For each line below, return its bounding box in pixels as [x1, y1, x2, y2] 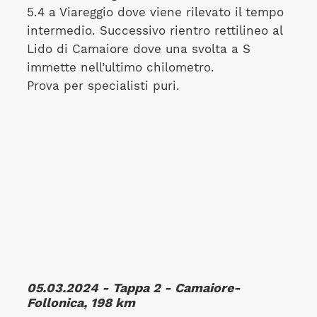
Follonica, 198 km [26, 295, 135, 311]
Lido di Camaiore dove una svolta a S [26, 42, 250, 56]
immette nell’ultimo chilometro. [26, 61, 214, 74]
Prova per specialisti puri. [26, 79, 180, 93]
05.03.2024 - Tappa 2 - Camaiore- [26, 280, 241, 296]
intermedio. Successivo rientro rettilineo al [26, 24, 282, 38]
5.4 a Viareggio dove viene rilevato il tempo [26, 6, 284, 19]
